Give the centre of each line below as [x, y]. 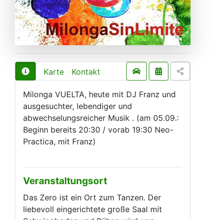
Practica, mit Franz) [59, 141]
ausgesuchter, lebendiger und [78, 106]
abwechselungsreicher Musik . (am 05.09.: [101, 118]
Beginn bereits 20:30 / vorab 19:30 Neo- [98, 129]
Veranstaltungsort [65, 180]
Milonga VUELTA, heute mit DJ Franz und [99, 94]
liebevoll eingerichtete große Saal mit [93, 209]
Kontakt [86, 71]
